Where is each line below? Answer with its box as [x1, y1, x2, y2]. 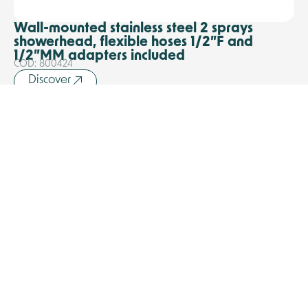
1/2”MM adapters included [14, 49, 185, 63]
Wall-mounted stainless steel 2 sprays [14, 21, 253, 36]
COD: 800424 [14, 58, 73, 69]
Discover [28, 74, 71, 86]
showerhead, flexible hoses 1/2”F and [14, 35, 253, 49]
